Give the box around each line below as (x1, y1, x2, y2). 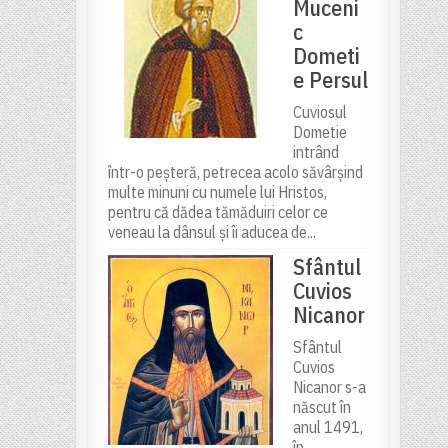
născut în (292, 397, 351, 418)
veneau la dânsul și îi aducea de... (107, 222, 316, 243)
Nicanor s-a (292, 377, 366, 398)
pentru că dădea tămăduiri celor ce (107, 202, 328, 223)
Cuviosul (292, 102, 347, 123)
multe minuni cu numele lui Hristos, (107, 182, 327, 203)
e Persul (292, 65, 368, 95)
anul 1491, (292, 417, 363, 438)
